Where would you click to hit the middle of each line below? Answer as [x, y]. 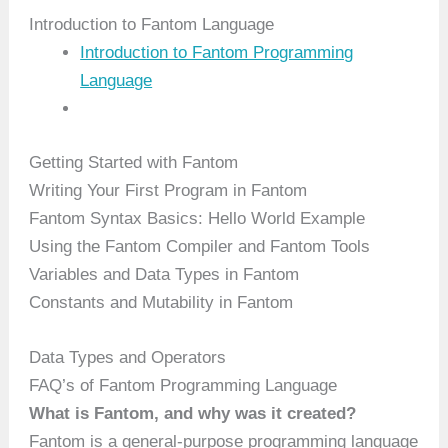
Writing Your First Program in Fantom [168, 190]
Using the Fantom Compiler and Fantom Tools [200, 246]
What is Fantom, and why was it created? [193, 413]
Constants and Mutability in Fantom [161, 302]
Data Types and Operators [128, 357]
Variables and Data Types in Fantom [164, 274]
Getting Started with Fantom [134, 162]
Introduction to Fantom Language [152, 25]
